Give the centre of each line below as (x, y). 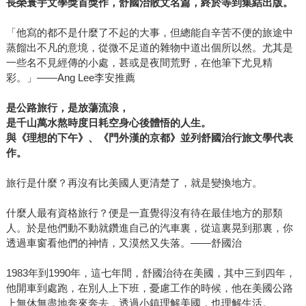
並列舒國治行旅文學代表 (236, 138)
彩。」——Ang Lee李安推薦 (70, 78)
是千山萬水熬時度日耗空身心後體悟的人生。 (108, 123)
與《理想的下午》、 (52, 138)
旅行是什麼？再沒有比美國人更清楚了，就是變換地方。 (134, 183)
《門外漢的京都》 (139, 138)
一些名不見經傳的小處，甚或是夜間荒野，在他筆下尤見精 (139, 63)
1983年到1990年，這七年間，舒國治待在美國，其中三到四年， (151, 273)
